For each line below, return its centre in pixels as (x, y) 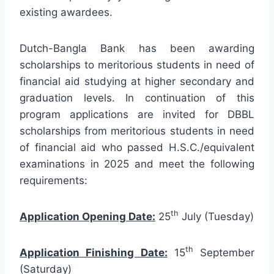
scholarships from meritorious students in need (137, 131)
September (224, 252)
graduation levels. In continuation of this (137, 98)
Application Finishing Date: (94, 252)
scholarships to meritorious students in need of (137, 65)
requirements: (54, 180)
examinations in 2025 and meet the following (137, 164)
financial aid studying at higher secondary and (137, 81)
